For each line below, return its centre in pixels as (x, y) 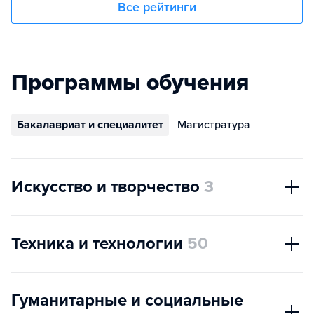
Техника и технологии (97, 244)
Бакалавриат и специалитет (90, 125)
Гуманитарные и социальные (127, 301)
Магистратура (214, 125)
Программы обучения (130, 83)
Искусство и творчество (105, 187)
